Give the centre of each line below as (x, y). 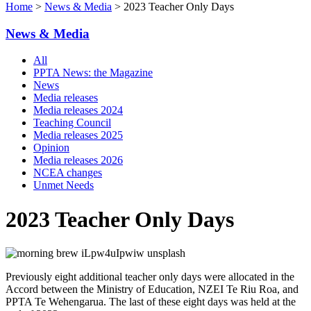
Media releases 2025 (78, 135)
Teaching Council (72, 123)
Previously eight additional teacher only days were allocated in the (150, 277)
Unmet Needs (64, 185)
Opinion (51, 148)
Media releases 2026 (78, 160)
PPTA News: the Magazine (93, 73)
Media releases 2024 (78, 110)
